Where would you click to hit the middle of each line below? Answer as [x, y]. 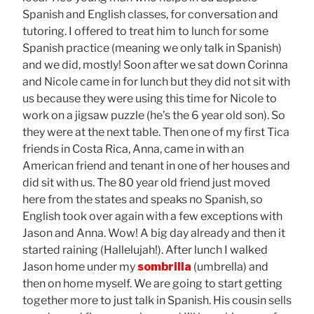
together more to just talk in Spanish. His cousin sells [157, 300]
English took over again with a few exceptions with [152, 216]
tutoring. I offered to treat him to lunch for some [145, 31]
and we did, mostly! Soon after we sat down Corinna [155, 64]
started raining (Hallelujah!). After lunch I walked [145, 250]
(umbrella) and [230, 266]
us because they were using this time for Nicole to [150, 98]
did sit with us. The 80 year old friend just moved [146, 182]
